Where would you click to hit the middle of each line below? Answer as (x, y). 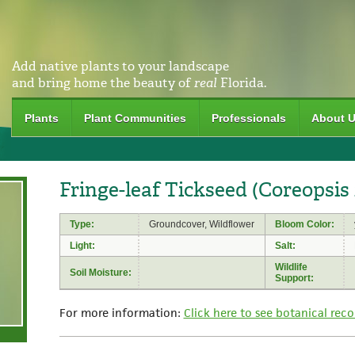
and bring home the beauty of (103, 83)
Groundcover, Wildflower (201, 224)
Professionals (248, 118)
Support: (294, 278)
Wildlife (291, 267)
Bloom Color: (304, 224)
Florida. (241, 83)
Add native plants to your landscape (120, 66)
